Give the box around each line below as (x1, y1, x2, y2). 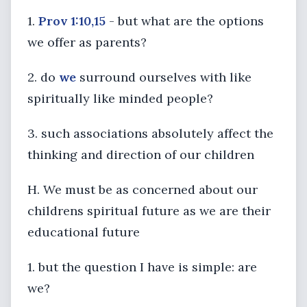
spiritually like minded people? (27, 90, 213, 106)
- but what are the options (106, 13, 264, 29)
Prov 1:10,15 (38, 13, 106, 29)
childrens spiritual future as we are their (27, 203, 271, 219)
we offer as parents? (27, 34, 147, 50)
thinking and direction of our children (27, 147, 254, 162)
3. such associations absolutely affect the (27, 125, 273, 141)
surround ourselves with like (76, 69, 251, 85)
